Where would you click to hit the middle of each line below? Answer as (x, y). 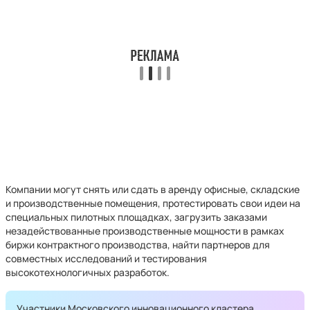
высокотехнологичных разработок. (88, 272)
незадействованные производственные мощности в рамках (145, 231)
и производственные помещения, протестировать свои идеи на (153, 203)
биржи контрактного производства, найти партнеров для (138, 245)
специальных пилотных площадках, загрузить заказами (136, 217)
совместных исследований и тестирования (106, 258)
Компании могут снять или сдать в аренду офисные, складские (153, 189)
